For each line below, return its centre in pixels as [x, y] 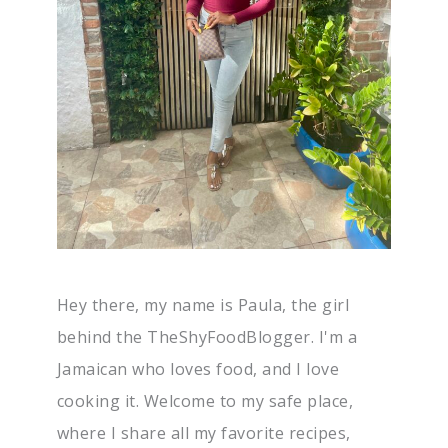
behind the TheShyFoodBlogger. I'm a [207, 337]
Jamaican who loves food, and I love [198, 369]
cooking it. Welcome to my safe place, [205, 401]
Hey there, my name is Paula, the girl [203, 305]
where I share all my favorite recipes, [203, 433]
